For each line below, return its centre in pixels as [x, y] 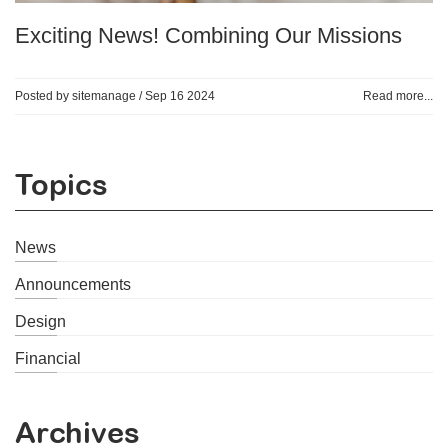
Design [40, 321]
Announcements [73, 284]
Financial [48, 358]
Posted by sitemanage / [80, 95]
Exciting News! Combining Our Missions [208, 35]
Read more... [398, 95]
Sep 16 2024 [180, 95]
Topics [61, 184]
